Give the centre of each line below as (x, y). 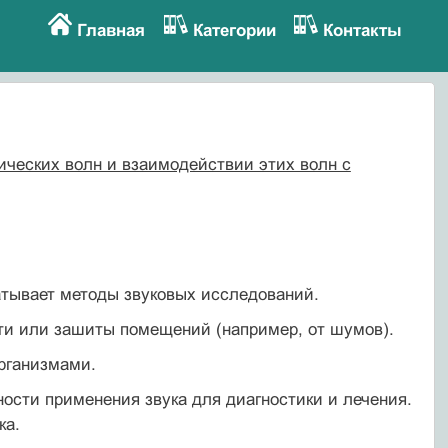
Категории (234, 30)
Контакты (363, 30)
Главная (110, 30)
